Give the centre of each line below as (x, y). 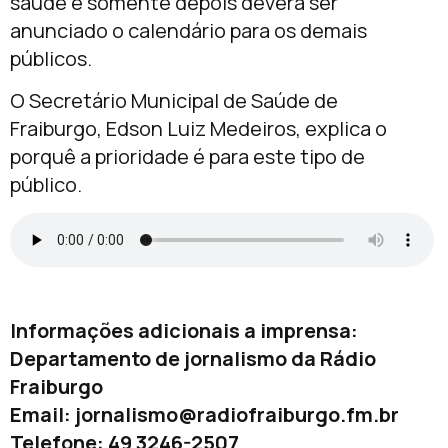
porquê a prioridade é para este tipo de (187, 156)
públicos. (51, 58)
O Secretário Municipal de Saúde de (174, 100)
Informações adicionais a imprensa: (184, 330)
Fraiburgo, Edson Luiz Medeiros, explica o (198, 128)
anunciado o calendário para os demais (188, 30)
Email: (42, 414)
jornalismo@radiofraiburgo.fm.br (237, 414)
